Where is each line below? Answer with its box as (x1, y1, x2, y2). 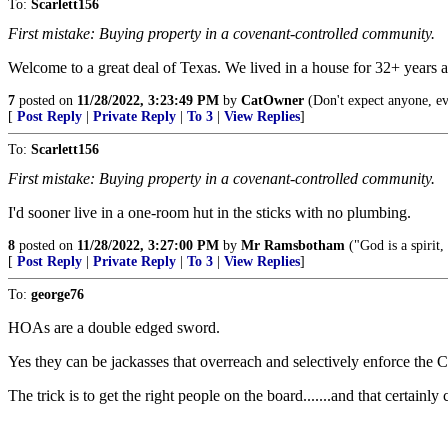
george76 (31, 287, 84, 302)
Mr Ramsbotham (241, 238, 345, 253)
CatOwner (241, 93, 304, 108)
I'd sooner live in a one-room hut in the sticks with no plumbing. (8, 204, 411, 221)
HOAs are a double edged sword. (8, 319, 220, 336)
